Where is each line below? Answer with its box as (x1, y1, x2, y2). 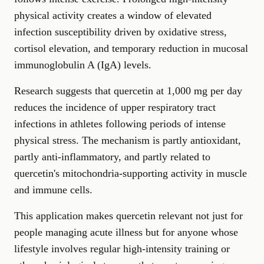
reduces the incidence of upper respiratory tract (14, 101, 216, 113)
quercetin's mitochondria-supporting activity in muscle (14, 167, 247, 179)
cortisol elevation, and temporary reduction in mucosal (14, 42, 248, 54)
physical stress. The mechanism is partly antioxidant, (14, 134, 241, 146)
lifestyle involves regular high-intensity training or (14, 242, 230, 255)
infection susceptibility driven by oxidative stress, (14, 25, 227, 38)
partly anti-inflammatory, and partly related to (14, 150, 210, 163)
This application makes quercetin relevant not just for (14, 209, 243, 222)
